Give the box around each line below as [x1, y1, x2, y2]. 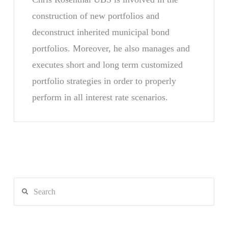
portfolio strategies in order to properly [32, 76, 176, 87]
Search [13, 180, 35, 189]
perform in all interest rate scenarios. [32, 92, 168, 103]
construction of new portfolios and [32, 11, 159, 21]
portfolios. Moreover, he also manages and [32, 43, 190, 54]
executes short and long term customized [32, 60, 183, 70]
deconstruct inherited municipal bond [32, 27, 169, 38]
